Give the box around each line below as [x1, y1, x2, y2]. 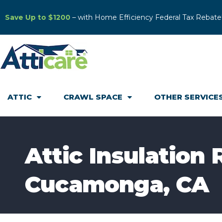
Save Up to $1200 [5, 12, 70, 22]
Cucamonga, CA [25, 170, 209, 198]
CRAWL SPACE [63, 92, 122, 102]
